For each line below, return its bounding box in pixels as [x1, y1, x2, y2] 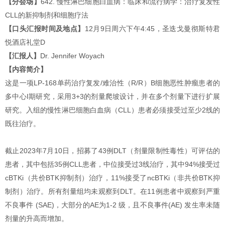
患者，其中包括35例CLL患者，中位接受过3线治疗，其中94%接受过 [5, 161, 220, 169]
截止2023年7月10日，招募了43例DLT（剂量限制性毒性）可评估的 [5, 147, 220, 155]
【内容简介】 [5, 66, 47, 74]
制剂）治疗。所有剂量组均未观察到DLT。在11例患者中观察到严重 [5, 188, 220, 196]
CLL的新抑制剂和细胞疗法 [5, 12, 88, 20]
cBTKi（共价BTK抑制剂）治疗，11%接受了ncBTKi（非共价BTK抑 [5, 174, 220, 182]
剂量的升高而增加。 [5, 215, 68, 223]
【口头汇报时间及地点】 [5, 25, 85, 33]
